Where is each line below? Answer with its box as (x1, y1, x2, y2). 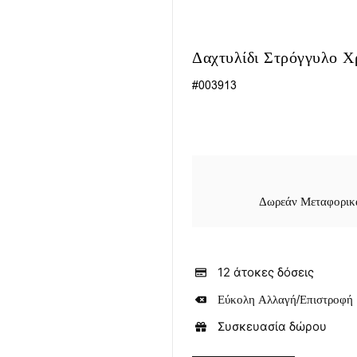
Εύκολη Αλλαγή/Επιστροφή (217, 292, 353, 308)
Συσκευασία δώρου (217, 319, 327, 334)
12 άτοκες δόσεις (217, 265, 314, 280)
